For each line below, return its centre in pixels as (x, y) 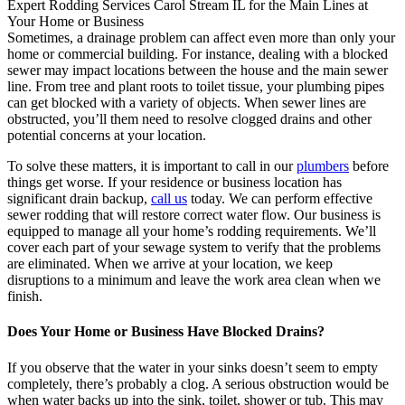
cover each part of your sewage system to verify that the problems (194, 248)
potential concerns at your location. (107, 136)
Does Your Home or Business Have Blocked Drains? (166, 332)
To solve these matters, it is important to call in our (152, 166)
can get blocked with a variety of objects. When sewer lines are (187, 103)
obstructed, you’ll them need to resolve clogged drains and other (189, 119)
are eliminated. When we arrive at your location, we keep (170, 264)
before (369, 166)
